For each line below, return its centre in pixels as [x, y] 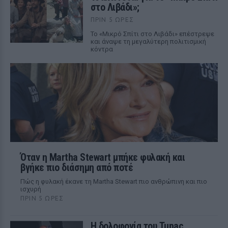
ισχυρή [31, 189]
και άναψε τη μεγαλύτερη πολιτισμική [148, 41]
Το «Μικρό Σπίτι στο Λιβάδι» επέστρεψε [152, 34]
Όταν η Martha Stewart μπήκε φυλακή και [103, 157]
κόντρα [102, 49]
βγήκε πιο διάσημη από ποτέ [77, 167]
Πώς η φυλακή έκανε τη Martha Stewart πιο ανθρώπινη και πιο [114, 181]
